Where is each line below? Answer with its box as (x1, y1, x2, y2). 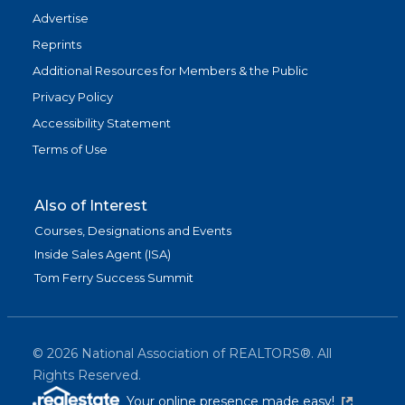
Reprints (33, 37, 81, 52)
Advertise (33, 11, 89, 26)
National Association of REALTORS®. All (78, 345, 332, 363)
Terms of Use (33, 142, 108, 157)
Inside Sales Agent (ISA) (34, 247, 171, 262)
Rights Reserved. (33, 367, 141, 384)
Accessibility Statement (33, 116, 171, 131)
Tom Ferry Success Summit (34, 270, 193, 286)
